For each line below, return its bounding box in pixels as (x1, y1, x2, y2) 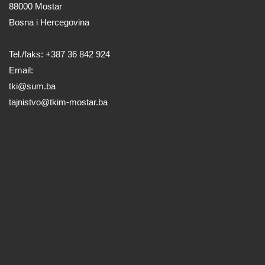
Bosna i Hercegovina (9, 17, 89, 28)
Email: (9, 65, 33, 76)
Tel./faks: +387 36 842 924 (9, 49, 110, 60)
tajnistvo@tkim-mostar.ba (9, 97, 108, 108)
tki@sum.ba (9, 81, 56, 92)
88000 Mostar (9, 1, 62, 12)
